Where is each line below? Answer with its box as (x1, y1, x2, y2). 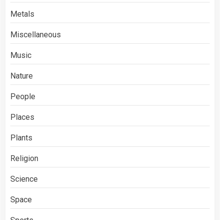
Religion (10, 153, 38, 163)
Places (10, 112, 34, 122)
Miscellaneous (10, 29, 61, 39)
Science (10, 174, 38, 184)
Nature (10, 71, 33, 81)
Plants (10, 133, 32, 142)
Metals (10, 9, 34, 19)
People (10, 91, 35, 101)
